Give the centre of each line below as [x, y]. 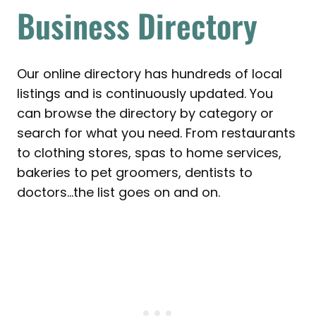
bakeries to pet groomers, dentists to [135, 173]
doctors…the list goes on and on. [119, 193]
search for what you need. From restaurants [156, 133]
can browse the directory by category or [145, 114]
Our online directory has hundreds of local [150, 74]
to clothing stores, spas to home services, [149, 153]
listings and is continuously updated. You [145, 94]
